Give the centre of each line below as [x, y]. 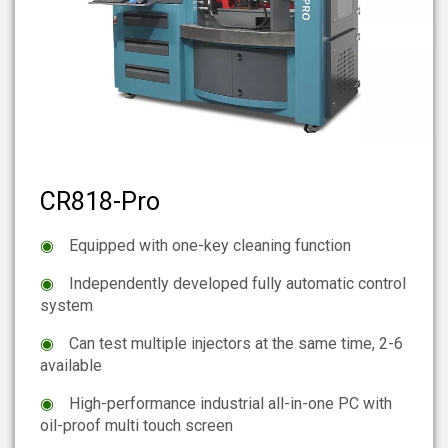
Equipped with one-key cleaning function [210, 245]
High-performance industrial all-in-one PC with [230, 403]
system [66, 305]
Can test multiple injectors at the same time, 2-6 [236, 343]
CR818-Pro [100, 201]
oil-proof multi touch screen [136, 425]
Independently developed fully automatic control [237, 283]
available [71, 365]
